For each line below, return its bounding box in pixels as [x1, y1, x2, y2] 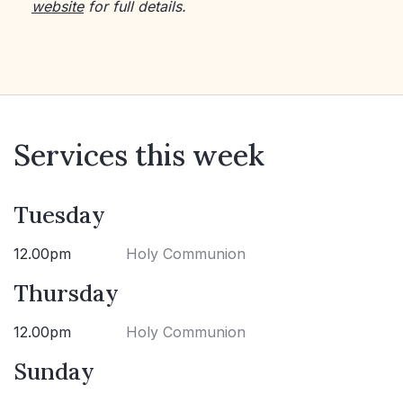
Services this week [13, 136, 264, 174]
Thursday [13, 277, 119, 308]
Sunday [13, 355, 94, 386]
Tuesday [13, 199, 105, 229]
